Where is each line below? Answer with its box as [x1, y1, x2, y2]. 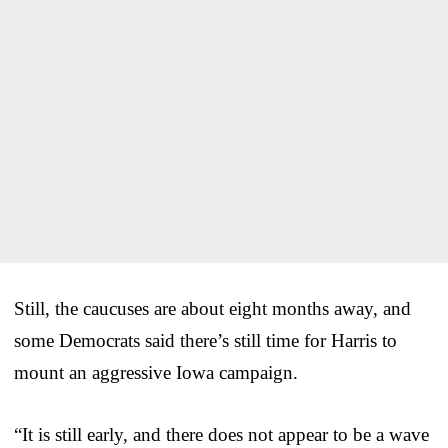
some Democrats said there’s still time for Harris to [14, 329, 397, 351]
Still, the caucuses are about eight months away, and [14, 297, 411, 319]
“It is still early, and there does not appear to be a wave [14, 423, 429, 445]
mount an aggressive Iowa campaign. [14, 361, 298, 383]
